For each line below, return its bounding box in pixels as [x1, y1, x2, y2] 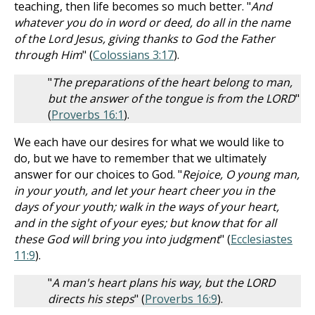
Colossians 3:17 [93, 47, 174, 63]
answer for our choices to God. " [14, 167, 182, 182]
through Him [14, 47, 82, 63]
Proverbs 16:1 [51, 107, 124, 122]
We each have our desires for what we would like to [14, 134, 284, 150]
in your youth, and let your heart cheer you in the [14, 183, 275, 198]
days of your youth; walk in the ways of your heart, [14, 199, 279, 214]
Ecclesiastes [231, 231, 292, 247]
